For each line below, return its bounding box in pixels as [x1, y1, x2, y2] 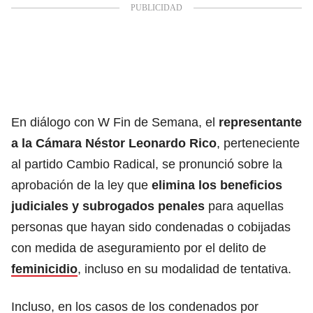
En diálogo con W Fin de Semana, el [11, 115, 219, 129]
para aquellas [208, 198, 284, 213]
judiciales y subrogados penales [11, 198, 208, 213]
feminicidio [11, 261, 78, 276]
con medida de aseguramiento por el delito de [11, 240, 266, 255]
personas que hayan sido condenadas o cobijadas [11, 219, 291, 234]
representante [219, 115, 302, 129]
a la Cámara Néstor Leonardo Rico [11, 136, 217, 150]
